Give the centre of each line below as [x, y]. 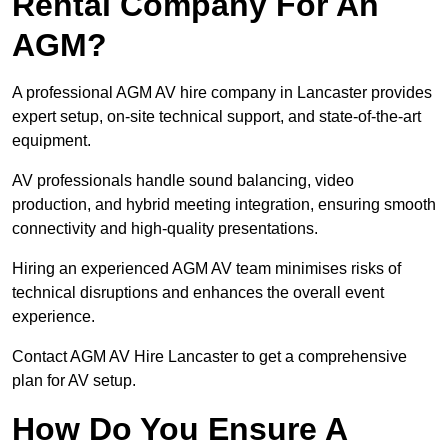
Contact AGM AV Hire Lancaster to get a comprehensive [209, 357]
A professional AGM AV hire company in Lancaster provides [222, 93]
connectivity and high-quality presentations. [165, 229]
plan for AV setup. [74, 381]
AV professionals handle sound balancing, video [183, 181]
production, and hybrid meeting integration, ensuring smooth [224, 205]
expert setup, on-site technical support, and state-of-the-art [216, 117]
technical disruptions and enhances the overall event [198, 293]
